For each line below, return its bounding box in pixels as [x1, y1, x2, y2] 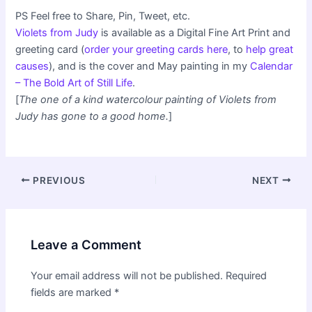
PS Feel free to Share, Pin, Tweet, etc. [15, 10, 191, 23]
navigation [4, 189, 54, 203]
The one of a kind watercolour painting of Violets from [19, 93, 277, 107]
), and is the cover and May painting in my [49, 60, 251, 73]
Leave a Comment [31, 237, 142, 253]
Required [226, 270, 267, 283]
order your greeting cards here [84, 43, 228, 56]
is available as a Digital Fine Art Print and [98, 26, 291, 40]
